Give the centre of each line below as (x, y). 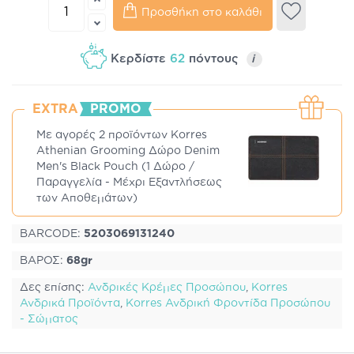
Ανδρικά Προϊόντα (70, 303)
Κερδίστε (140, 59)
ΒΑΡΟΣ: (43, 261)
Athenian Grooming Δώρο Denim (128, 151)
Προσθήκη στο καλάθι (202, 12)
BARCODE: (52, 234)
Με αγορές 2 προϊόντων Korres (122, 135)
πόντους (215, 59)
